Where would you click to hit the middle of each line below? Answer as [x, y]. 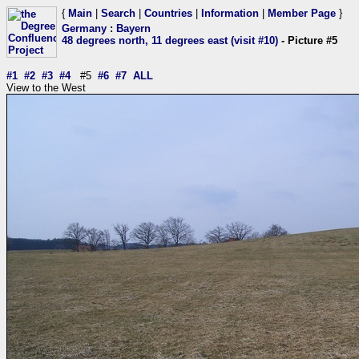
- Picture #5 [308, 40]
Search [118, 13]
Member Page [302, 13]
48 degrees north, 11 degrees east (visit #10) [170, 40]
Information [230, 13]
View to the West [46, 88]
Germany [84, 28]
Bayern [133, 28]
